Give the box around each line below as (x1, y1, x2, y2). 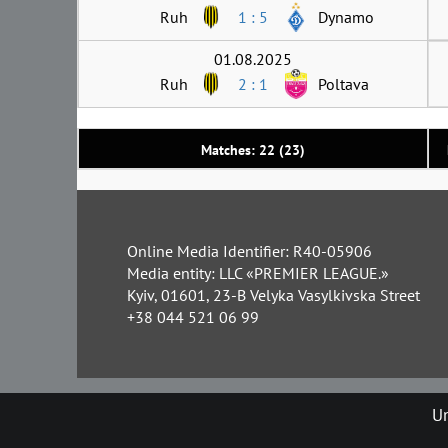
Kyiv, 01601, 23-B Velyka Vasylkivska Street (127, 284, 420, 305)
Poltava (318, 73, 369, 94)
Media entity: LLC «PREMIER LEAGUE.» (127, 262, 389, 283)
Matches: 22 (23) (201, 140, 305, 159)
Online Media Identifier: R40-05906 (127, 240, 372, 261)
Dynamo (318, 6, 374, 27)
